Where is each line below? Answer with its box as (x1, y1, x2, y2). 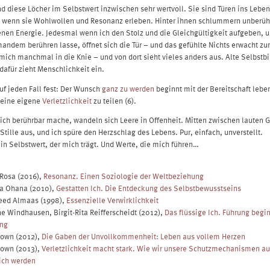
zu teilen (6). (92, 94, 136, 106)
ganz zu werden (102, 82, 154, 94)
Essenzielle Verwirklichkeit (66, 194, 159, 206)
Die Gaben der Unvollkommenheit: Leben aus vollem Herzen (42, 230, 245, 242)
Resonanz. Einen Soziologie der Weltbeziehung (43, 170, 204, 182)
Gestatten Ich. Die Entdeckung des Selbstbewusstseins (56, 182, 241, 194)
